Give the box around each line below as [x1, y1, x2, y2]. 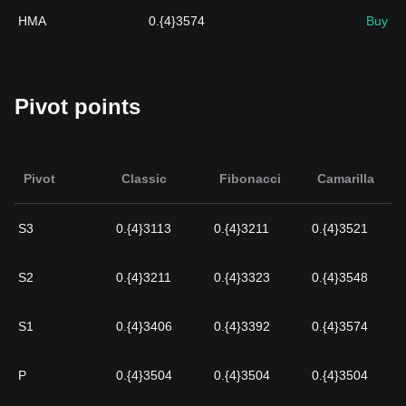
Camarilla [317, 171, 374, 186]
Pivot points [14, 94, 140, 119]
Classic [121, 171, 167, 186]
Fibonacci [219, 171, 281, 186]
